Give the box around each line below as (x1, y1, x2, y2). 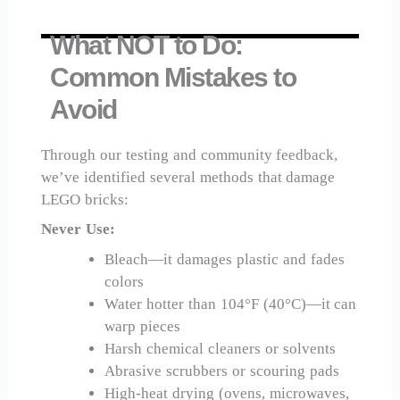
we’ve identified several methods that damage (41, 168, 336, 186)
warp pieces (104, 317, 181, 335)
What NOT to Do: (50, 29, 243, 60)
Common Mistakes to (50, 62, 296, 92)
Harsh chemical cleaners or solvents (104, 339, 336, 357)
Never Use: (41, 221, 116, 238)
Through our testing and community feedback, (41, 146, 338, 163)
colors (104, 272, 145, 290)
